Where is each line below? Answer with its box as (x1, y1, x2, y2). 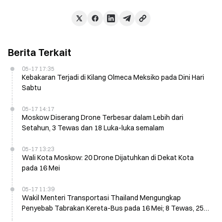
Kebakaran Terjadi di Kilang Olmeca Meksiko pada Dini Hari (22, 73, 204, 82)
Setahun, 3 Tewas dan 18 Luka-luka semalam (22, 123, 164, 132)
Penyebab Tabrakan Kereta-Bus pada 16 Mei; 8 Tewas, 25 (22, 204, 204, 213)
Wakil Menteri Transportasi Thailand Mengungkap (22, 193, 181, 202)
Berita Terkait (8, 46, 71, 58)
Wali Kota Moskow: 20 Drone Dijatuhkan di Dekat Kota (22, 153, 194, 162)
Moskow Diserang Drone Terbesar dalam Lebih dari (22, 113, 183, 122)
